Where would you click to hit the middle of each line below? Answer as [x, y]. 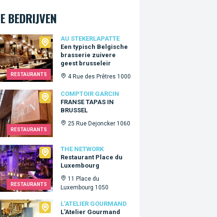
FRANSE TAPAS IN [87, 102]
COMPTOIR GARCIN [90, 93]
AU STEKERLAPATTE [90, 39]
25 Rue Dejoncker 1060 [99, 123]
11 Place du [84, 178]
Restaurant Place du [92, 157]
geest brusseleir [86, 63]
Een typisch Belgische [94, 47]
